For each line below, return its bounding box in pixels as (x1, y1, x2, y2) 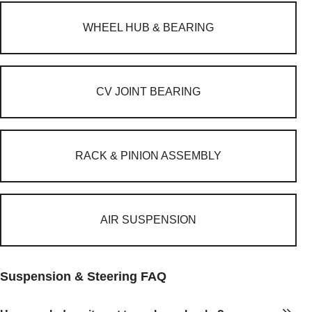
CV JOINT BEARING (95, 86, 201, 97)
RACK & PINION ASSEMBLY (75, 150, 221, 162)
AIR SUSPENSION (100, 214, 196, 226)
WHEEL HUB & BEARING (82, 22, 214, 33)
